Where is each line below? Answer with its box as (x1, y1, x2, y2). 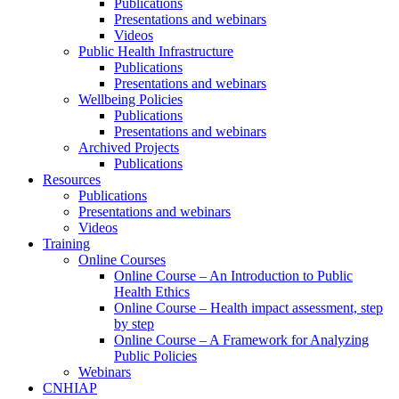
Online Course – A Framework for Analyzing (114, 332, 369, 347)
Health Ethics (114, 284, 190, 299)
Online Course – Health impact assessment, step (114, 300, 383, 315)
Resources (43, 172, 101, 187)
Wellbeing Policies (78, 92, 183, 107)
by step (114, 316, 154, 331)
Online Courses (78, 252, 166, 267)
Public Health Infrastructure (78, 44, 233, 59)
